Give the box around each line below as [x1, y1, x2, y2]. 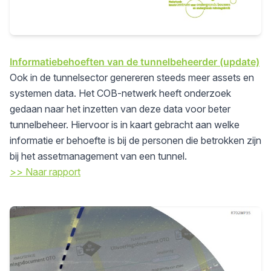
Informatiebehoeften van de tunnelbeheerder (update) [10, 56, 260, 68]
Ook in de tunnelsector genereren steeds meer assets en [10, 71, 254, 84]
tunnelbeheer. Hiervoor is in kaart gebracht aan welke [10, 119, 240, 131]
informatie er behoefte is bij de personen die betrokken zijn [10, 134, 261, 147]
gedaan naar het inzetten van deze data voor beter [10, 103, 230, 116]
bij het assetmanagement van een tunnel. [10, 150, 187, 163]
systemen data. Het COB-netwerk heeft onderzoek [10, 87, 231, 100]
